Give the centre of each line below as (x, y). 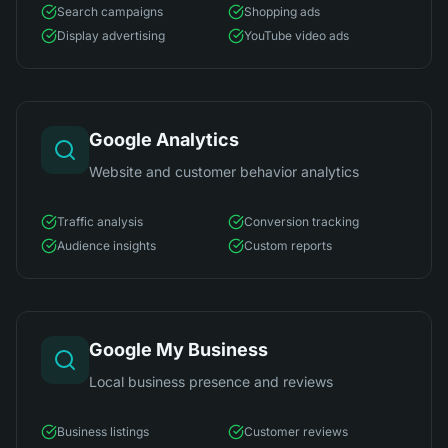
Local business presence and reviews (211, 381)
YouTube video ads (296, 35)
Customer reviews (296, 431)
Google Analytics (164, 139)
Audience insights (106, 245)
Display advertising (111, 35)
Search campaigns (110, 11)
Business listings (103, 431)
